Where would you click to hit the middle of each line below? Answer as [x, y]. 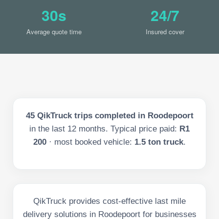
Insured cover [165, 31]
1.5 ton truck [159, 142]
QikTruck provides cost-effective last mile [109, 201]
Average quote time [54, 31]
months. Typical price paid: [128, 129]
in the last [48, 129]
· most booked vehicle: [90, 142]
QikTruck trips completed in [91, 115]
